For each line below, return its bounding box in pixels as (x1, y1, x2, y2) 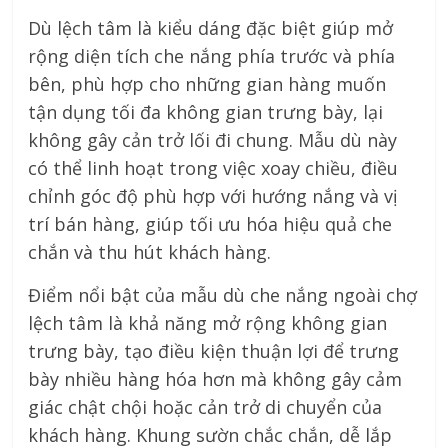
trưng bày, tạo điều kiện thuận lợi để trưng (28, 339, 400, 364)
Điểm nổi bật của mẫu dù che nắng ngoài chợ (28, 283, 418, 308)
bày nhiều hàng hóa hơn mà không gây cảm (28, 367, 403, 392)
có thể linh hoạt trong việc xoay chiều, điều (28, 156, 399, 181)
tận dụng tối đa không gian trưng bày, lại (28, 100, 384, 125)
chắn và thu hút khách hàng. (28, 240, 272, 265)
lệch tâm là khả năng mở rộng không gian (28, 311, 388, 336)
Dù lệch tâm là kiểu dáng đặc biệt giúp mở (28, 16, 394, 41)
